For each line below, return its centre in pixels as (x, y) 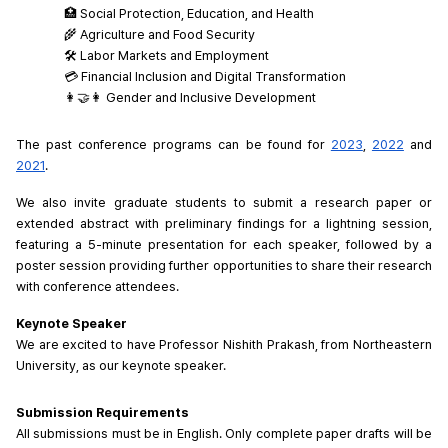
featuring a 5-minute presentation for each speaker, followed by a (224, 245)
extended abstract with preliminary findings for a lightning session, (224, 224)
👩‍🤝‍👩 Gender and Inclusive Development (190, 98)
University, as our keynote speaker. (121, 366)
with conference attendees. (97, 287)
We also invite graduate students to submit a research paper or (224, 203)
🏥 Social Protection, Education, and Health (189, 14)
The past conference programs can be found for (173, 145)
